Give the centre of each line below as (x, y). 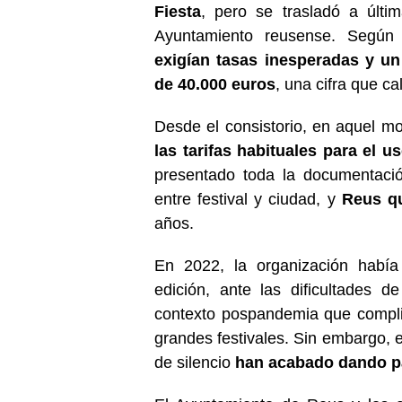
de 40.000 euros (215, 84)
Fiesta (178, 11)
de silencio (195, 362)
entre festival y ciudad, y (248, 199)
